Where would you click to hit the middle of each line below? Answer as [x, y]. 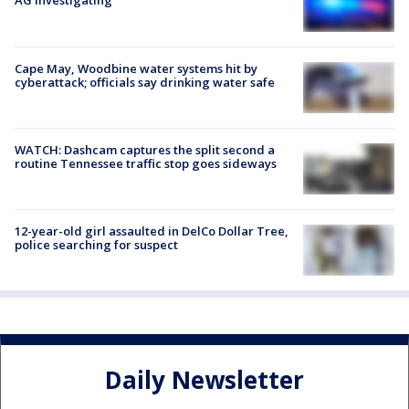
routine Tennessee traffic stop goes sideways [146, 163]
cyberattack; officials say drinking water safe [145, 82]
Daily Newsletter [204, 379]
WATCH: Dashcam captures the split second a [145, 149]
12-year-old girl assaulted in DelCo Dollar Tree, [152, 231]
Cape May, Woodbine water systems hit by [136, 68]
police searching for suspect [96, 245]
